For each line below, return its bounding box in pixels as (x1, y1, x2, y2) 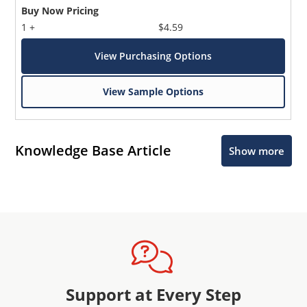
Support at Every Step (66, 282, 241, 306)
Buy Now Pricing (21, 3, 99, 17)
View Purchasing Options (95, 49, 212, 62)
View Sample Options (103, 84, 204, 98)
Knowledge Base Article (15, 141, 172, 160)
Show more (228, 143, 284, 158)
